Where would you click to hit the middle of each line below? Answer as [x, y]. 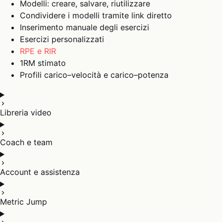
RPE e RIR [38, 51]
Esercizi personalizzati [62, 39]
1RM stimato [43, 63]
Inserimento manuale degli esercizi [84, 27]
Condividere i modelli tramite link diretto [96, 15]
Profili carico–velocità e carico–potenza [94, 75]
